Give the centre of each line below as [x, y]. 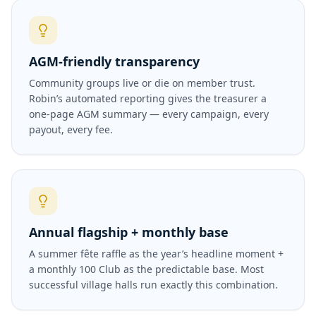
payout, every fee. [71, 129]
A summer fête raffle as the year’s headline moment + [156, 254]
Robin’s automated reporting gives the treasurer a [148, 98]
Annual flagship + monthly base [129, 232]
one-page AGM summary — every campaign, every [149, 114]
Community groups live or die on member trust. [142, 83]
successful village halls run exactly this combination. [153, 285]
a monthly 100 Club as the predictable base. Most [146, 269]
